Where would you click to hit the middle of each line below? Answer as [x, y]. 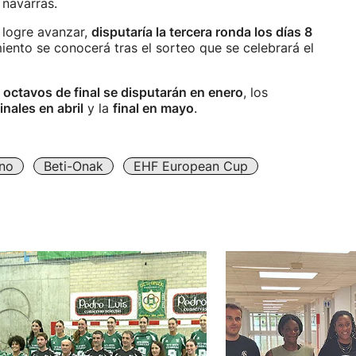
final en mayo [153, 108]
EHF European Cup [191, 166]
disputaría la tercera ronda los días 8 [202, 32]
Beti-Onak [74, 166]
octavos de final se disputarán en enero [123, 92]
